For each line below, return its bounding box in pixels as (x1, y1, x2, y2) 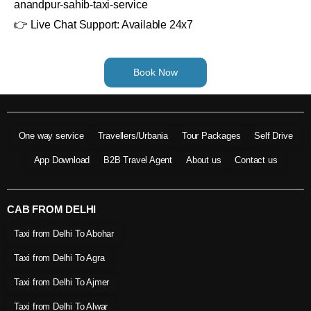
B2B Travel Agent (103, 154, 172, 165)
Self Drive (254, 130, 293, 141)
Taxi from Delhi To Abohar (14, 228, 114, 239)
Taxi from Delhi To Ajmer (14, 276, 110, 287)
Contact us (235, 154, 278, 165)
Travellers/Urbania (97, 130, 168, 141)
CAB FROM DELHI (7, 203, 96, 215)
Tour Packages (182, 130, 241, 141)
